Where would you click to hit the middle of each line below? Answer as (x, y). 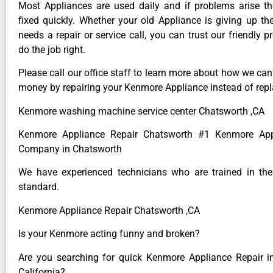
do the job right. (52, 49)
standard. (39, 187)
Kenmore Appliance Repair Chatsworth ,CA (109, 210)
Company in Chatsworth (70, 149)
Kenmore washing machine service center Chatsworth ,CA (141, 111)
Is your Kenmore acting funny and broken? (109, 234)
